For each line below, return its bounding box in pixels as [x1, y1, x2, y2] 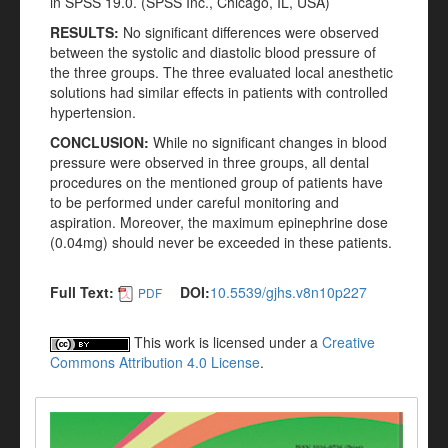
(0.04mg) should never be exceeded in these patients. [50, 232, 392, 252]
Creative [322, 332, 375, 353]
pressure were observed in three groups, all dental [50, 152, 369, 172]
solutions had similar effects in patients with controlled [50, 82, 388, 102]
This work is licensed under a [130, 332, 322, 353]
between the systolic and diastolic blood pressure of [50, 42, 376, 62]
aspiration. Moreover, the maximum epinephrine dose [50, 212, 388, 232]
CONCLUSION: [50, 132, 149, 152]
